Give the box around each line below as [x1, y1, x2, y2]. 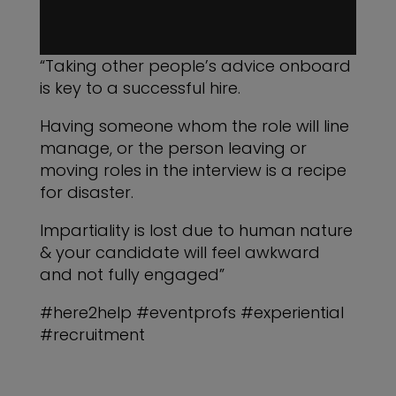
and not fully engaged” [39, 263, 225, 286]
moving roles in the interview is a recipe [39, 158, 346, 181]
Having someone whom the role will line [39, 114, 349, 137]
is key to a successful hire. [39, 76, 240, 99]
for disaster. [39, 180, 133, 203]
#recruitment [39, 323, 145, 346]
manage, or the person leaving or [39, 136, 307, 159]
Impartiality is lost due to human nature [39, 218, 353, 241]
